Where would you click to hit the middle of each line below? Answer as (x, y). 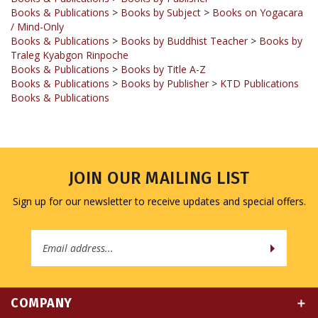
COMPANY (42, 280)
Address (179, 227)
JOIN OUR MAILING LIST (159, 155)
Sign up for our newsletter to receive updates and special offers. (159, 178)
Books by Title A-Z (163, 46)
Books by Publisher (165, 60)
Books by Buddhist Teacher (184, 18)
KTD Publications (259, 60)
